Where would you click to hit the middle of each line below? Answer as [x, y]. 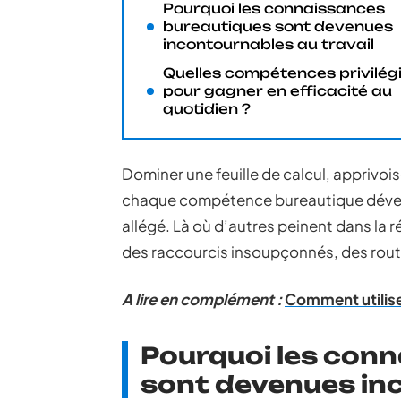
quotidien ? [207, 109]
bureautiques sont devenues [278, 26]
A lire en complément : [202, 299]
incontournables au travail [269, 44]
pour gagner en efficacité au [277, 91]
